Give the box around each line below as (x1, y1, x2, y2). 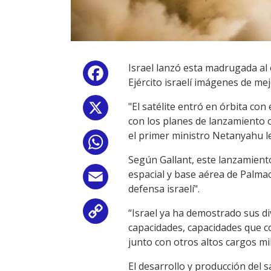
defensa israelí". (128, 182, 200, 195)
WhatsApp (111, 138, 158, 151)
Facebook (111, 69, 154, 82)
